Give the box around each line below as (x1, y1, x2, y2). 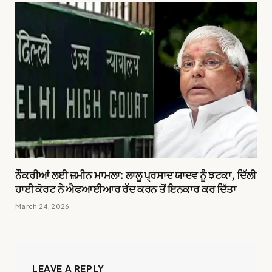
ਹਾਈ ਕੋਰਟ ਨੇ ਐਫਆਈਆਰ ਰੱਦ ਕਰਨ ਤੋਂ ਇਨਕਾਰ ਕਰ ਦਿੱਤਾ (15, 182, 237, 195)
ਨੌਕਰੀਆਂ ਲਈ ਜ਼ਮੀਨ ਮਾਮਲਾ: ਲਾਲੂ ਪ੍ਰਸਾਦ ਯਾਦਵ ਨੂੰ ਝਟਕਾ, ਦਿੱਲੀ (15, 168, 256, 182)
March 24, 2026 (15, 202, 70, 210)
